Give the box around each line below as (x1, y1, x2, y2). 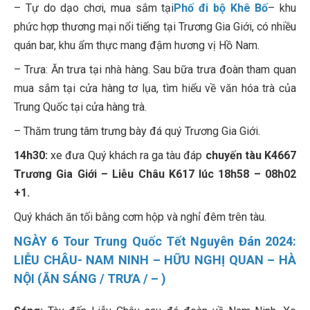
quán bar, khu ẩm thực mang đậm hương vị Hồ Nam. (14, 39, 259, 53)
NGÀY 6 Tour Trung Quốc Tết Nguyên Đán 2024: (14, 234, 296, 249)
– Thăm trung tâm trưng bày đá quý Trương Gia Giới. (14, 125, 260, 138)
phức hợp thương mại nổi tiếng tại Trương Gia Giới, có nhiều (14, 20, 296, 34)
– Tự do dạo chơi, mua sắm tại (14, 1, 174, 15)
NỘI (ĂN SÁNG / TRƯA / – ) (14, 271, 166, 286)
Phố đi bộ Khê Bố (174, 1, 268, 15)
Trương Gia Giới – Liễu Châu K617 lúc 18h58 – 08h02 (14, 167, 296, 181)
